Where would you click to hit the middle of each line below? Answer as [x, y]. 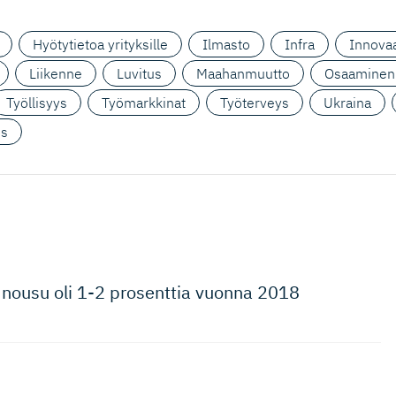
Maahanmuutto [243, 73]
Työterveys [255, 103]
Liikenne [56, 73]
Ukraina [347, 103]
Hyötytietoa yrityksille [100, 44]
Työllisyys [37, 103]
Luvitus [139, 73]
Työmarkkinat [144, 103]
